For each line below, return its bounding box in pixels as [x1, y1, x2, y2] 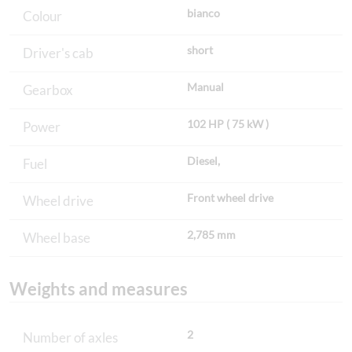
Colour [23, 8, 62, 25]
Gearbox [23, 82, 73, 99]
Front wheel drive [187, 190, 273, 204]
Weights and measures [9, 277, 188, 299]
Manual [187, 79, 224, 93]
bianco [187, 5, 220, 20]
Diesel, [187, 153, 220, 167]
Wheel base [23, 229, 90, 247]
